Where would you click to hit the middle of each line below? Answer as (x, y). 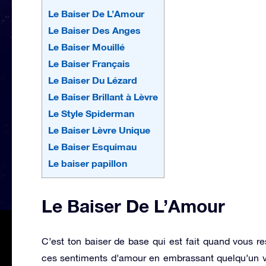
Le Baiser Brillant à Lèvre (103, 96)
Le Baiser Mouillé (86, 46)
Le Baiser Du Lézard (93, 80)
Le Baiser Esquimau (92, 146)
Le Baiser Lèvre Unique (99, 129)
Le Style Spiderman (91, 113)
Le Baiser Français (89, 63)
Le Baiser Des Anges (94, 30)
